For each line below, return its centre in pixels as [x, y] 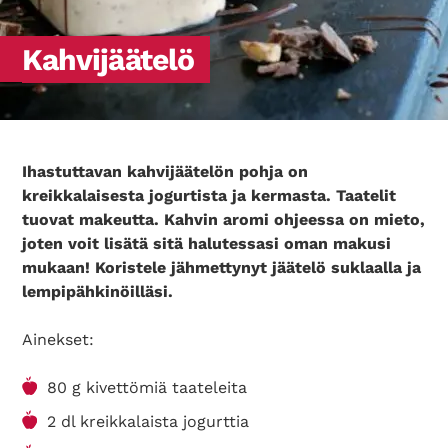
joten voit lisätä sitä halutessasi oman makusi [207, 243]
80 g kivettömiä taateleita [147, 387]
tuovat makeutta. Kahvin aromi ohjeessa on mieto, [224, 219]
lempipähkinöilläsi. [98, 291]
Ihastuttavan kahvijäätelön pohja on [165, 171]
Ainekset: [61, 339]
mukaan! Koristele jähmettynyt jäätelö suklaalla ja [222, 267]
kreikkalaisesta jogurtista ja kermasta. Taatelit [209, 195]
